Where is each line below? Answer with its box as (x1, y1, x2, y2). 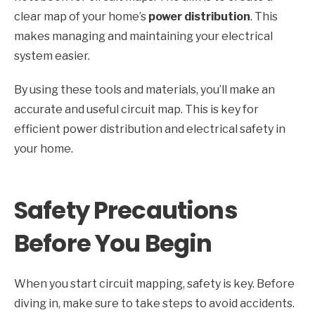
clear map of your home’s (14, 10, 148, 24)
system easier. (14, 49, 90, 63)
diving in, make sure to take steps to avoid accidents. (14, 297, 295, 311)
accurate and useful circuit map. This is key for (14, 103, 259, 117)
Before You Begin (14, 226, 212, 261)
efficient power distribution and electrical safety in (14, 122, 285, 136)
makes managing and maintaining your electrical (14, 30, 273, 44)
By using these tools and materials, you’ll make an (14, 83, 275, 97)
